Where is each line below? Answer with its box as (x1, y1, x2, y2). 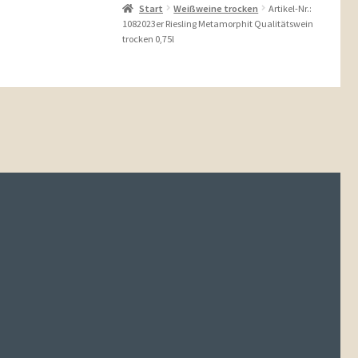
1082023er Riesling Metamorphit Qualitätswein (122, 17, 314, 30)
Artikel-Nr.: (268, 2, 312, 14)
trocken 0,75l (122, 32, 175, 45)
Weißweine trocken (173, 2, 259, 14)
